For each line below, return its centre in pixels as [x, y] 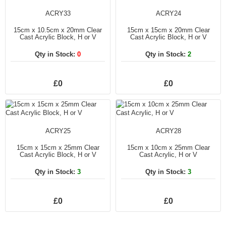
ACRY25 [58, 131]
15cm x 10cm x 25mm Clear [168, 147]
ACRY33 [58, 13]
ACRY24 [168, 13]
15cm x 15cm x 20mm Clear [168, 30]
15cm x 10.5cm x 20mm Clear [58, 30]
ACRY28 [168, 131]
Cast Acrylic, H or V [168, 154]
